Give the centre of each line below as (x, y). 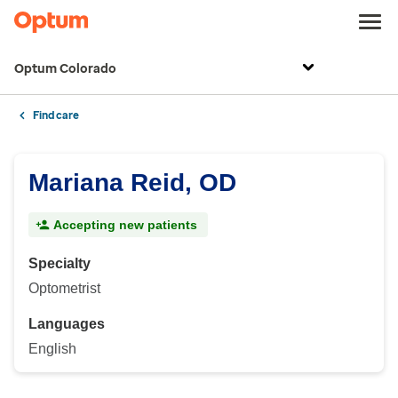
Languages (67, 324)
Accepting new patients (125, 225)
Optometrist (64, 288)
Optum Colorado (65, 69)
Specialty (60, 263)
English (52, 349)
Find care (56, 115)
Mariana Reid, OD (132, 183)
